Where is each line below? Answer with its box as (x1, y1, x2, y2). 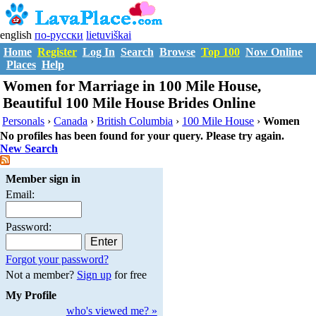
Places (6, 59, 36, 71)
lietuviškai (86, 29, 131, 41)
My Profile (5, 289, 56, 302)
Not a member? (5, 269, 77, 281)
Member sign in (5, 173, 80, 186)
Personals (2, 114, 45, 127)
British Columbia (97, 114, 174, 127)
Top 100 (200, 46, 240, 59)
